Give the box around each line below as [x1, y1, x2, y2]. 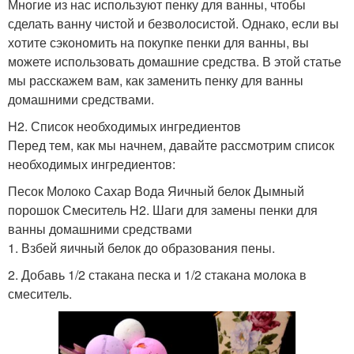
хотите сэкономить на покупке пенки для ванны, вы [8, 32, 309, 51]
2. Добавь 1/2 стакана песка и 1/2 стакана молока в [8, 265, 307, 284]
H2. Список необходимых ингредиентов [8, 116, 241, 135]
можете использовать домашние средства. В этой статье [8, 51, 341, 70]
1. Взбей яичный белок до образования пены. [8, 238, 275, 257]
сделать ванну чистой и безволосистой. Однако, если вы [8, 13, 339, 32]
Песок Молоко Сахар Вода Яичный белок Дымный [8, 181, 304, 200]
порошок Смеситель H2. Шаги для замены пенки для [8, 200, 318, 219]
